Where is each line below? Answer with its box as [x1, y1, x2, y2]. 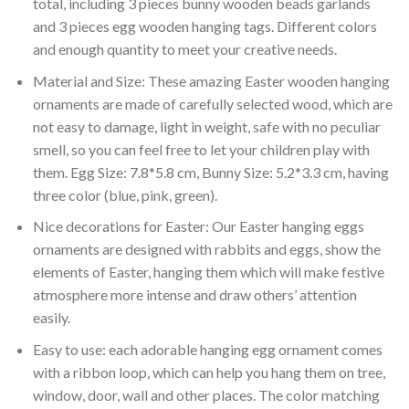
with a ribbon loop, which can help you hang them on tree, [32, 362, 385, 381]
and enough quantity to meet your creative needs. [32, 40, 337, 58]
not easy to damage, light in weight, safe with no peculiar [32, 117, 381, 135]
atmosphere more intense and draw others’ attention [32, 286, 357, 304]
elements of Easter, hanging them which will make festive [32, 263, 384, 281]
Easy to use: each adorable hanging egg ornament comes [32, 340, 383, 358]
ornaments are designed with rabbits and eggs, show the [32, 240, 381, 258]
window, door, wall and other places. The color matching [32, 385, 380, 404]
